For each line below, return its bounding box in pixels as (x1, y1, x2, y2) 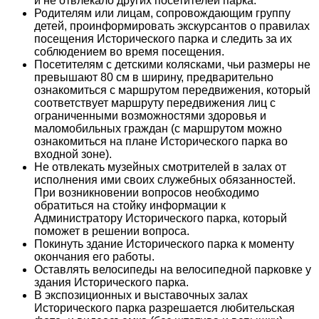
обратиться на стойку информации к (34, 199, 226, 211)
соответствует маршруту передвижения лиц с (34, 96, 276, 109)
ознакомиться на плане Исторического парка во (34, 135, 288, 147)
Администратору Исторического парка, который (34, 211, 287, 224)
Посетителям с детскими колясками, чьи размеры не (34, 58, 310, 70)
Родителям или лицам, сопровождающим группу (34, 6, 291, 19)
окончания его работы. (34, 250, 155, 263)
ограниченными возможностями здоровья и (34, 109, 266, 122)
